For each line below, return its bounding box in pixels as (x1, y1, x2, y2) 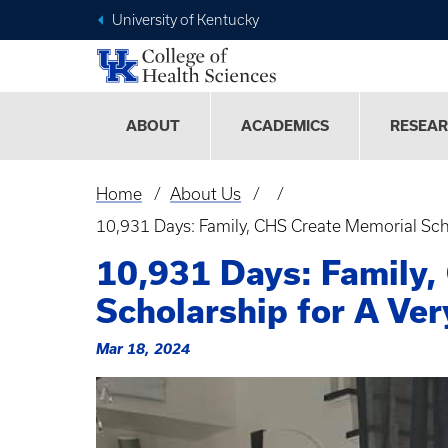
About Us (169, 185, 241, 204)
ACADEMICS (241, 118, 329, 135)
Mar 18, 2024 (96, 340, 190, 358)
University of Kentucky (112, 12, 259, 28)
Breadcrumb (96, 199, 227, 224)
